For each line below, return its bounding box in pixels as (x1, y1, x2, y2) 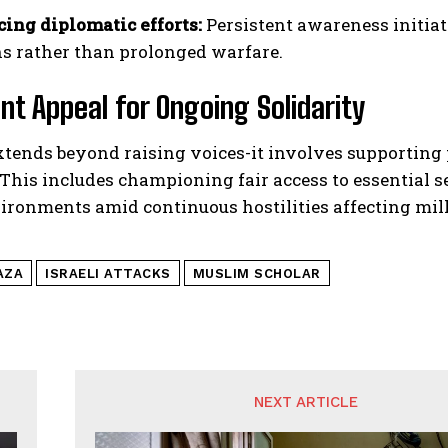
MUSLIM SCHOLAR (192, 266, 321, 282)
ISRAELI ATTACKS (45, 266, 171, 282)
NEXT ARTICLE (253, 393, 358, 412)
